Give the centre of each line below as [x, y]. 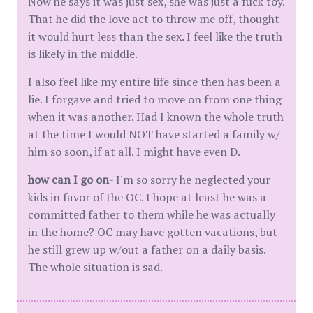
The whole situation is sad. [95, 267]
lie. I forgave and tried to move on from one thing [155, 99]
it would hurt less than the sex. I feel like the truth [155, 36]
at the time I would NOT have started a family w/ [154, 134]
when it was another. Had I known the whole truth [156, 117]
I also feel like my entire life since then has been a [154, 82]
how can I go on [68, 180]
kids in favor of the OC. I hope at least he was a [147, 197]
